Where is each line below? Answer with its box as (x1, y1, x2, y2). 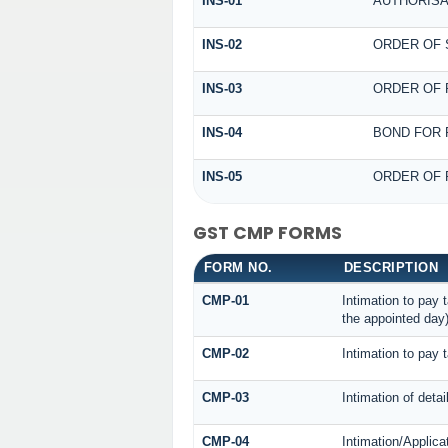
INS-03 (201, 81, 242, 97)
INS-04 (201, 125, 242, 141)
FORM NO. (203, 259, 273, 275)
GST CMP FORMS (192, 221, 342, 246)
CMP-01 (201, 292, 249, 308)
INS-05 (201, 169, 242, 185)
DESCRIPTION (343, 259, 439, 275)
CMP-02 (201, 345, 249, 361)
